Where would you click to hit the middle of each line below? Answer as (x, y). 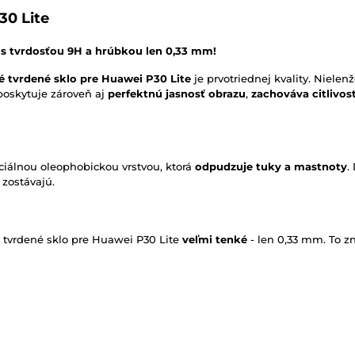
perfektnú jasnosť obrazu (177, 94)
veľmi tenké (215, 240)
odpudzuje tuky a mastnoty (271, 167)
